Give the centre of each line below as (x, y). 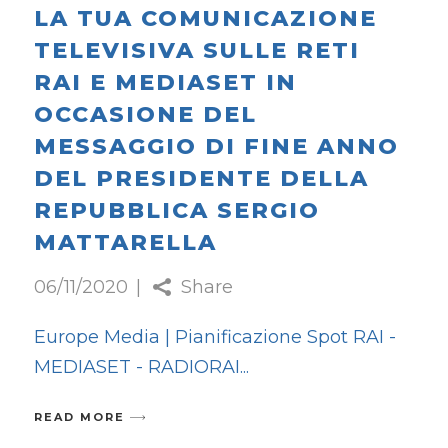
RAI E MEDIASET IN (165, 83)
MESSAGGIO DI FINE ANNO (216, 147)
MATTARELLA (125, 243)
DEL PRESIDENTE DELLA (201, 179)
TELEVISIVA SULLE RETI (196, 51)
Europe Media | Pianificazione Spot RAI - (214, 337)
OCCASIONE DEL (145, 115)
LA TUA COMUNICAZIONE (205, 19)
